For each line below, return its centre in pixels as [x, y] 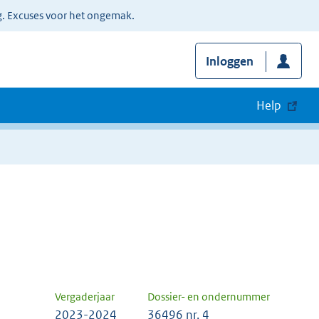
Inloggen [229, 62]
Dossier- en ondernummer [209, 297]
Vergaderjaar [85, 297]
